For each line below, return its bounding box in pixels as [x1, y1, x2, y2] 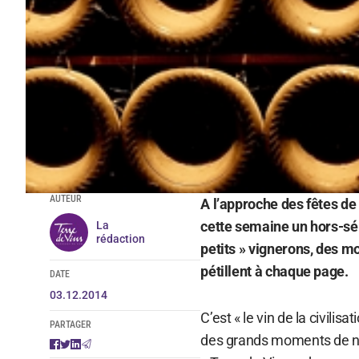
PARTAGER [49, 318, 91, 330]
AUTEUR [49, 192, 82, 204]
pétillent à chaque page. [200, 262, 349, 280]
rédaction [95, 232, 145, 245]
